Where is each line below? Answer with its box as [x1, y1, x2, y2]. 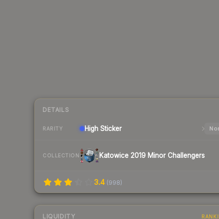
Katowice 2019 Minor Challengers [99, 152, 205, 160]
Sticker [98, 125, 122, 133]
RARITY [43, 125, 63, 131]
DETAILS [43, 106, 69, 114]
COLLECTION [43, 152, 79, 158]
